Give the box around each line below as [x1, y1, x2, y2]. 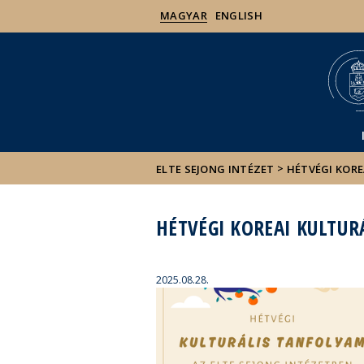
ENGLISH [214, 8, 262, 23]
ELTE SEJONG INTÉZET [156, 161, 275, 176]
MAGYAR [160, 8, 207, 23]
